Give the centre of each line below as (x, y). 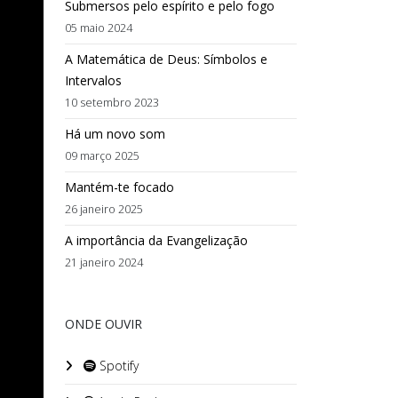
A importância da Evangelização (156, 240)
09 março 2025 (102, 156)
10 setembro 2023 (112, 103)
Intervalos (93, 80)
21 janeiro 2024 (104, 263)
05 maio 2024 (99, 28)
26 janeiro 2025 (104, 209)
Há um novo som (115, 134)
